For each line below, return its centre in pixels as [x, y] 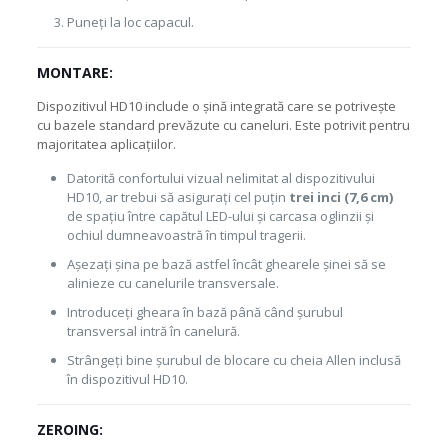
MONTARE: [74, 72]
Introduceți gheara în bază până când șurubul [204, 312]
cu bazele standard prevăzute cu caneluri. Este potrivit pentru [223, 125]
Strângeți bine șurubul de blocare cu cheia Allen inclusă [233, 360]
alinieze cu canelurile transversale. [172, 283]
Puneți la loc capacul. [130, 22]
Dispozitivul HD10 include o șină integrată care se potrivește [216, 106]
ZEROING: [69, 429]
